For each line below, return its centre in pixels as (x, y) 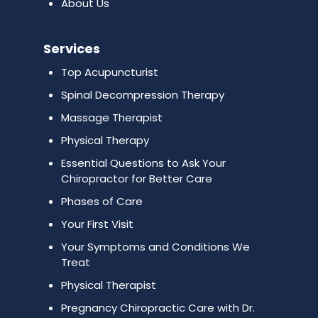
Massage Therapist (111, 117)
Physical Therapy (105, 140)
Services (71, 48)
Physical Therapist (108, 285)
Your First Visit (97, 224)
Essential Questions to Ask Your (143, 163)
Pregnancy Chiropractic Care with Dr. (158, 307)
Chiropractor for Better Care (136, 178)
